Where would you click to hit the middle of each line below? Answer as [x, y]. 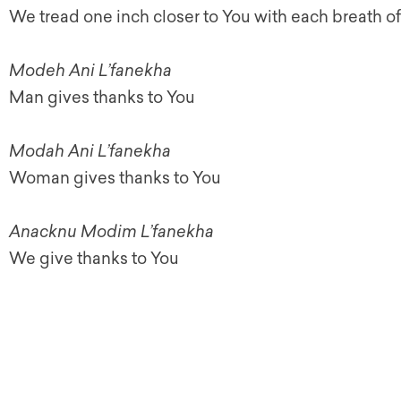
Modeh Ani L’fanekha [90, 71]
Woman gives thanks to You [115, 178]
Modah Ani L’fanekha [90, 151]
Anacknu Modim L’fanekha [113, 232]
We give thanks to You [94, 259]
